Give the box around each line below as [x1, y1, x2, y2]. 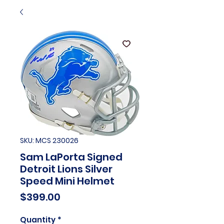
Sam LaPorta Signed [20, 149, 122, 164]
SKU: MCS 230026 [20, 135, 78, 145]
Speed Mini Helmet [20, 173, 114, 188]
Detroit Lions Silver [20, 161, 112, 176]
